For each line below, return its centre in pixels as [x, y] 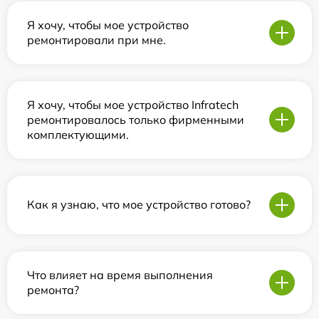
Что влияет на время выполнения [120, 274]
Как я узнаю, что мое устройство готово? [139, 205]
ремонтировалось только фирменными [136, 119]
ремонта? [53, 289]
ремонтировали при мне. [96, 40]
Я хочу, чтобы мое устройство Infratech [133, 104]
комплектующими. [78, 134]
